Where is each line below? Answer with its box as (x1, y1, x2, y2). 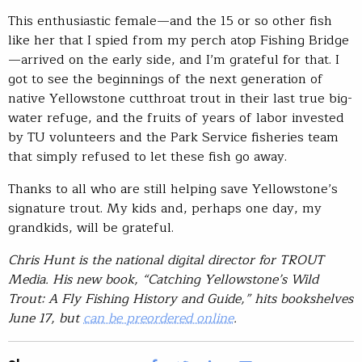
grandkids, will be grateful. (8, 217, 174, 238)
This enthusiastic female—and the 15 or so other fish (8, 10, 332, 32)
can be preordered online (83, 307, 234, 329)
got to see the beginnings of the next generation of (8, 68, 323, 90)
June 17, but (8, 307, 83, 329)
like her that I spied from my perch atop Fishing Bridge (8, 29, 349, 51)
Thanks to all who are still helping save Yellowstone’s (8, 178, 338, 200)
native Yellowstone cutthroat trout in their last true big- (8, 87, 352, 109)
